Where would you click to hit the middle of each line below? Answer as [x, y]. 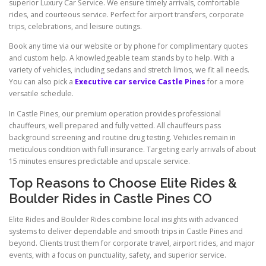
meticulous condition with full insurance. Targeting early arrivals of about [132, 149]
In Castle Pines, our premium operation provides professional [115, 113]
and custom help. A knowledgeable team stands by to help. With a [122, 58]
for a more [225, 82]
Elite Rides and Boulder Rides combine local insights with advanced [124, 219]
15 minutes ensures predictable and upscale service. [99, 161]
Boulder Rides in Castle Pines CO [110, 198]
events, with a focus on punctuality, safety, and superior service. [118, 255]
